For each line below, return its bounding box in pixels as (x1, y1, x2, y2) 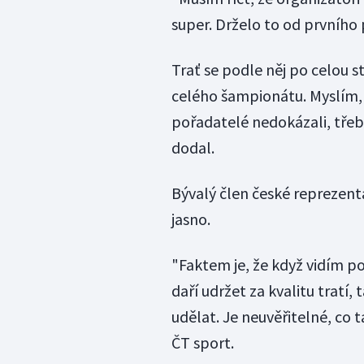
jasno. (171, 209, 214, 230)
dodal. (171, 137, 214, 158)
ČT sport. (171, 332, 234, 353)
